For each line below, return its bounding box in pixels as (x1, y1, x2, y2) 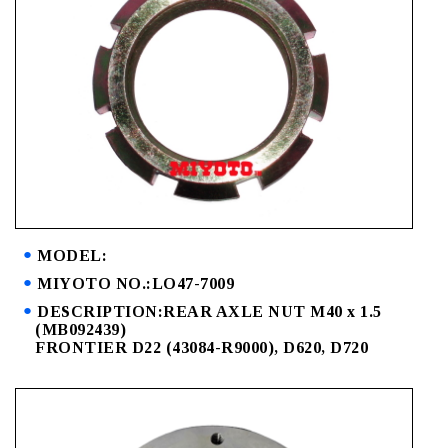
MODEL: (37, 247, 107, 265)
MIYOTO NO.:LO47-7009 (37, 275, 234, 293)
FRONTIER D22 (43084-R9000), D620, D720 (35, 339, 368, 357)
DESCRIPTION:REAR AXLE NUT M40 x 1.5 (37, 303, 382, 321)
